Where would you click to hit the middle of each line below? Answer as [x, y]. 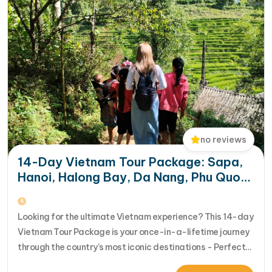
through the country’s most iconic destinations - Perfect [131, 247]
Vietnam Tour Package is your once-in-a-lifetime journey [134, 232]
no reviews [223, 139]
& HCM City [52, 192]
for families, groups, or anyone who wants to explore [123, 262]
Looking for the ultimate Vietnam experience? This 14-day [135, 216]
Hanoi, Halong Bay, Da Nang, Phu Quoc [133, 177]
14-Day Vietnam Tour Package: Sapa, [130, 161]
